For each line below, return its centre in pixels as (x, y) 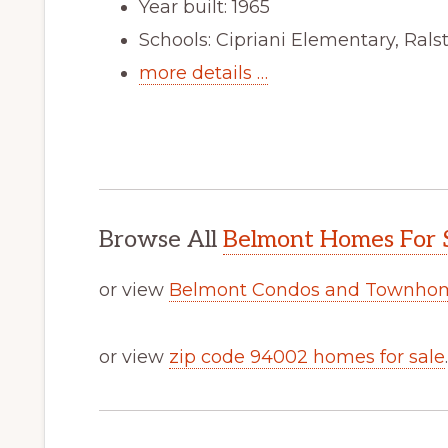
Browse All (161, 240)
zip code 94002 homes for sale (307, 357)
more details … (203, 73)
